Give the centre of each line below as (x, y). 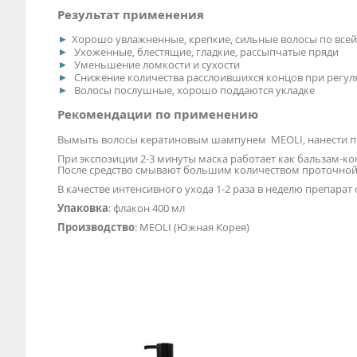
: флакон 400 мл (148, 208)
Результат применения (131, 14)
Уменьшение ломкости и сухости (156, 65)
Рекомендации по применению (158, 115)
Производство (96, 227)
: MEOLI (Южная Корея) (192, 227)
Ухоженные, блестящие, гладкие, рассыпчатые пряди (205, 52)
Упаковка (83, 208)
